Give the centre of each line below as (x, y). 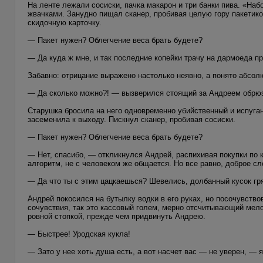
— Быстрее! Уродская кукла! (79, 234)
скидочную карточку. (65, 22)
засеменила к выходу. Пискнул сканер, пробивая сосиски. (131, 119)
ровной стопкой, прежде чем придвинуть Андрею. (117, 216)
